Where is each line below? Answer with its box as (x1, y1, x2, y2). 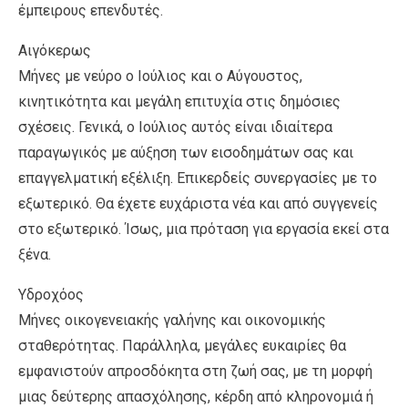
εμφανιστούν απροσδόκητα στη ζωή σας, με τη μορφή (18, 362, 372, 380)
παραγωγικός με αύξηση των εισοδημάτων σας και (18, 143, 353, 161)
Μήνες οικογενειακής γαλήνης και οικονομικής (18, 311, 326, 329)
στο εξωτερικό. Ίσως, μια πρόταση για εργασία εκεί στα (18, 219, 389, 238)
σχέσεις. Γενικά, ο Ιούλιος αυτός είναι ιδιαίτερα (18, 117, 332, 136)
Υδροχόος (18, 285, 84, 303)
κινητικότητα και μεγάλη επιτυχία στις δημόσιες (18, 92, 341, 110)
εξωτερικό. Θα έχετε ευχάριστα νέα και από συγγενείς (18, 194, 378, 212)
